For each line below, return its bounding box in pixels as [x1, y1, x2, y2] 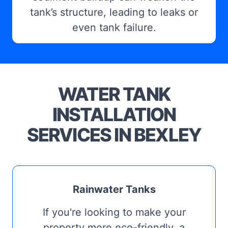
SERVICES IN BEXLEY [26, 123, 202, 146]
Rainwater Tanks [72, 183, 156, 195]
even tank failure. [72, 21, 156, 34]
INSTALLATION [52, 103, 176, 126]
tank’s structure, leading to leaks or [30, 6, 198, 18]
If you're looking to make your [42, 206, 186, 218]
